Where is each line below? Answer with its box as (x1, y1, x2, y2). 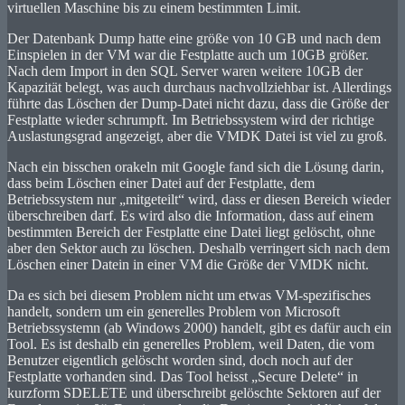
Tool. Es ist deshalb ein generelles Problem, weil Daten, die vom (7, 335, 374, 352)
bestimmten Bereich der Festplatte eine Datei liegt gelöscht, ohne (7, 223, 375, 240)
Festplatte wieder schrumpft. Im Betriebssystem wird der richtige (7, 111, 374, 127)
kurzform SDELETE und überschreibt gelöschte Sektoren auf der (7, 384, 381, 400)
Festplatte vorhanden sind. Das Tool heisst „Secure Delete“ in (7, 368, 358, 384)
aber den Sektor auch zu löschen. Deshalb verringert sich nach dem (7, 240, 390, 256)
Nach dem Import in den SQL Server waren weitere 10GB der (7, 62, 363, 79)
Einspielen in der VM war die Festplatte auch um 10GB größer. (7, 46, 369, 62)
